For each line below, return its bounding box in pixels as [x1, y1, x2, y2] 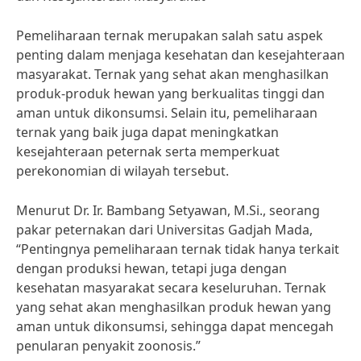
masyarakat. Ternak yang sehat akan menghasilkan [16, 65, 329, 83]
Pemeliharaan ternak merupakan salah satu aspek [16, 27, 323, 44]
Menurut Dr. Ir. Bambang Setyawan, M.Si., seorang [16, 201, 320, 219]
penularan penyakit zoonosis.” [16, 337, 201, 355]
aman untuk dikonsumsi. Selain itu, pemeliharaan [16, 104, 317, 122]
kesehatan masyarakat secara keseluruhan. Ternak [16, 279, 326, 297]
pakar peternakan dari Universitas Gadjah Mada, [16, 221, 313, 239]
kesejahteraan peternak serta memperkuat [16, 143, 280, 160]
